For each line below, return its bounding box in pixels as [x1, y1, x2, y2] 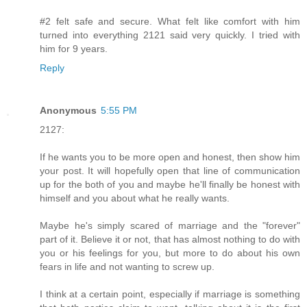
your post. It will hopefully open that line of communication [40, 165, 300, 177]
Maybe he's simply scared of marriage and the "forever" [40, 220, 300, 232]
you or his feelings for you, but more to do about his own [40, 247, 300, 259]
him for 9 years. [40, 43, 108, 55]
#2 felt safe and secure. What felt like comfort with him [40, 16, 300, 27]
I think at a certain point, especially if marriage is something [40, 288, 300, 300]
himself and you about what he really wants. [40, 193, 230, 204]
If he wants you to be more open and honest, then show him [40, 151, 300, 163]
